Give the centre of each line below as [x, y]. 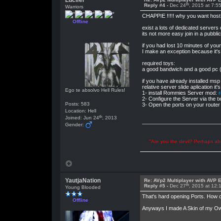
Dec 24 [178, 5]
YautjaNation [83, 181]
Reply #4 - [157, 5]
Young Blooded [83, 187]
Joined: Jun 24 [82, 118]
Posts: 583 [77, 104]
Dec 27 [178, 186]
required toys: [158, 63]
